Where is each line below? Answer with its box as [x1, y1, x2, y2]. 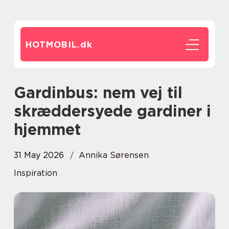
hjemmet [14, 120, 81, 139]
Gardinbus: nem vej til [14, 83, 26, 102]
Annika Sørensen [79, 150, 149, 160]
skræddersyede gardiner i [14, 102, 211, 120]
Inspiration [14, 168, 57, 178]
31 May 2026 [14, 150, 64, 160]
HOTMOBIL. [26, 39, 80, 50]
